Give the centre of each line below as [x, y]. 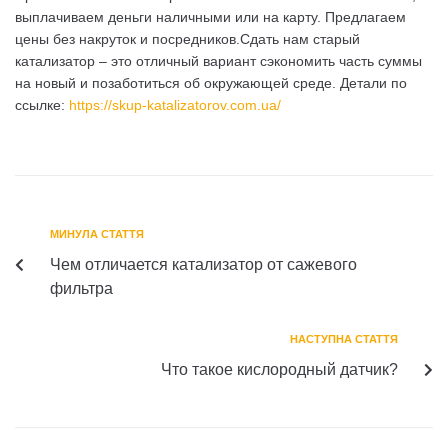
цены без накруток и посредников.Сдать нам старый [187, 39]
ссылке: [42, 105]
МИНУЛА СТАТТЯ [97, 234]
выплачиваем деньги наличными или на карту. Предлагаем [210, 17]
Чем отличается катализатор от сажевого [203, 264]
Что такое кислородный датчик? [279, 369]
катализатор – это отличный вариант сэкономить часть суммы [218, 61]
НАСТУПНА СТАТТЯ [344, 339]
